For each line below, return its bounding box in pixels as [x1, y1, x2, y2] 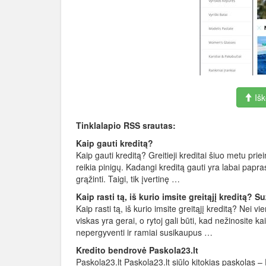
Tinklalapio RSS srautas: [76, 119, 176, 131]
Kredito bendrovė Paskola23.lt [76, 244, 198, 256]
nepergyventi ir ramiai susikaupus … [76, 226, 213, 238]
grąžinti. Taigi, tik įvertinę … [76, 173, 180, 185]
